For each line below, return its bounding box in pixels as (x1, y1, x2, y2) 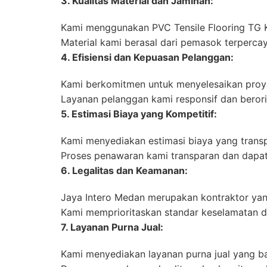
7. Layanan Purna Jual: (61, 221, 163, 234)
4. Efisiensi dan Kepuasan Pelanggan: (61, 51, 234, 64)
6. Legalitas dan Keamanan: (61, 164, 188, 177)
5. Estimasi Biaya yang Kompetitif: (61, 108, 217, 120)
